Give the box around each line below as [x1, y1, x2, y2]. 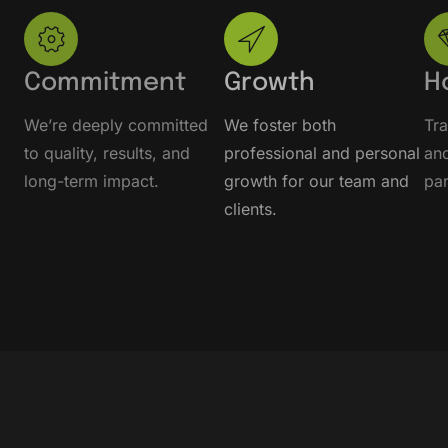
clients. [224, 199, 277, 220]
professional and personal [224, 143, 420, 164]
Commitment [24, 70, 186, 97]
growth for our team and [224, 171, 409, 192]
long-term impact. [24, 171, 159, 192]
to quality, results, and [24, 143, 190, 164]
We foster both [224, 115, 336, 136]
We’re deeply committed [24, 115, 208, 136]
